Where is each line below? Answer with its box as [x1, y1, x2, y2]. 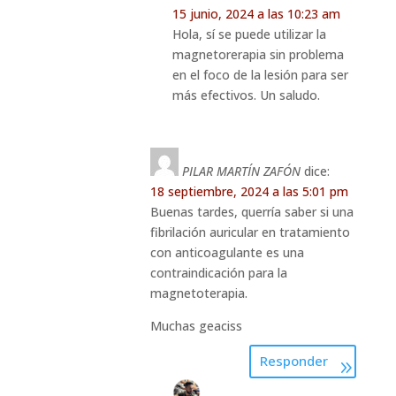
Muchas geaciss [149, 316, 242, 334]
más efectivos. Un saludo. [171, 86, 320, 103]
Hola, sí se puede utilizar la [171, 25, 326, 42]
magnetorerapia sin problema [171, 45, 344, 63]
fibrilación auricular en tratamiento [149, 223, 350, 240]
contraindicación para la [149, 263, 287, 281]
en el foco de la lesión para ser [171, 65, 348, 83]
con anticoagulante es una [149, 243, 304, 261]
